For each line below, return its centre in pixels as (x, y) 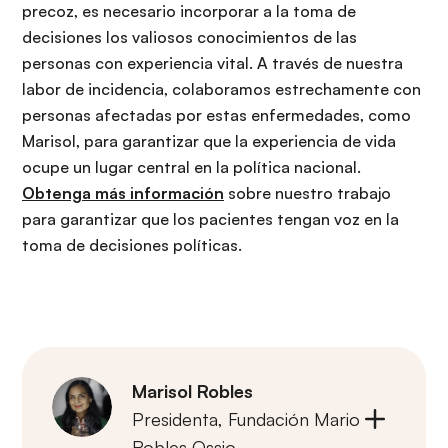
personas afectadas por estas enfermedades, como (216, 115)
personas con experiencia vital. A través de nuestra (212, 63)
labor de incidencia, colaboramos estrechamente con (221, 89)
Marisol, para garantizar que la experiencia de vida (209, 141)
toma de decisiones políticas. (132, 245)
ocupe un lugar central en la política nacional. (191, 167)
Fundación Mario (294, 419)
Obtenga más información (123, 193)
